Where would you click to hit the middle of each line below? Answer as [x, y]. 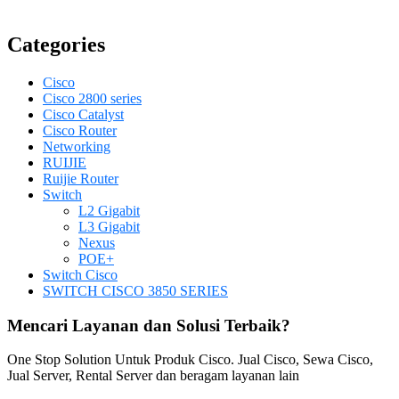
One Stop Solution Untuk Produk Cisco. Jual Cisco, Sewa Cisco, [190, 360]
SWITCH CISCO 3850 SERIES [135, 290]
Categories [56, 45]
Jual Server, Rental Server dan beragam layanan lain [153, 376]
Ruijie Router [81, 178]
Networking [77, 146]
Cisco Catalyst [83, 114]
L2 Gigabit [109, 210]
